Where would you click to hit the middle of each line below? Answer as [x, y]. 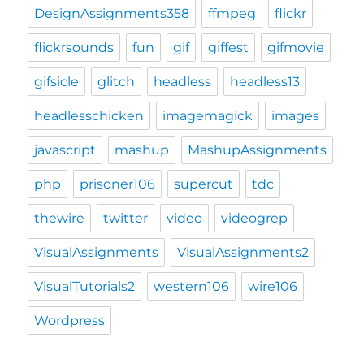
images [296, 116]
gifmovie [296, 48]
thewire [60, 218]
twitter [126, 218]
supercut [204, 184]
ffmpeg [232, 13]
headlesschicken [89, 116]
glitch [117, 82]
